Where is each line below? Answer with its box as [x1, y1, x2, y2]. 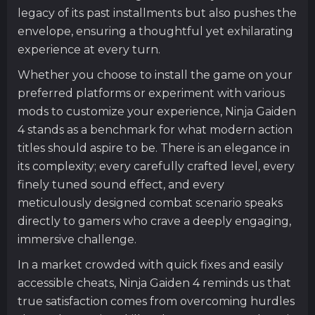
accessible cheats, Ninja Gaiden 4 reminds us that [18, 276, 291, 290]
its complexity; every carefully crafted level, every [18, 159, 295, 173]
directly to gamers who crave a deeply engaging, [18, 214, 291, 228]
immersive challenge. [18, 232, 136, 246]
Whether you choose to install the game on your [18, 67, 292, 82]
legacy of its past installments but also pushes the [18, 6, 297, 20]
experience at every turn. [18, 42, 160, 56]
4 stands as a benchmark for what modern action [18, 122, 292, 136]
